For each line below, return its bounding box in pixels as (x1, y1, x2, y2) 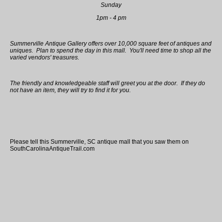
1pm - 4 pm (96, 14, 126, 22)
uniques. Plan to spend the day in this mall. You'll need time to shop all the (10, 47, 211, 55)
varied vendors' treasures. (10, 54, 79, 61)
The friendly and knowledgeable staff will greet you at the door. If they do (10, 80, 205, 87)
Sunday (101, 1, 121, 9)
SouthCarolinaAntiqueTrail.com (10, 145, 95, 153)
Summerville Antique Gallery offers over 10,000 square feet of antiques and (10, 40, 212, 48)
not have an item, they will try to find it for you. (10, 87, 132, 94)
